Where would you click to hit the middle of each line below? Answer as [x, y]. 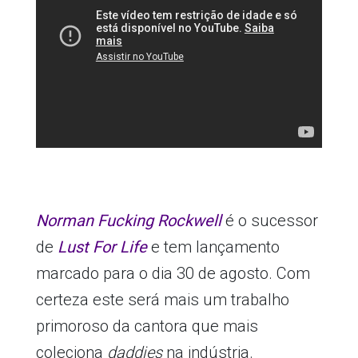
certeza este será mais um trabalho [162, 300]
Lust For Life [102, 247]
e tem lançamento [213, 247]
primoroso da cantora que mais [147, 326]
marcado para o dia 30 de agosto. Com [173, 274]
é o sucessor [269, 221]
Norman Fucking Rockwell [128, 221]
